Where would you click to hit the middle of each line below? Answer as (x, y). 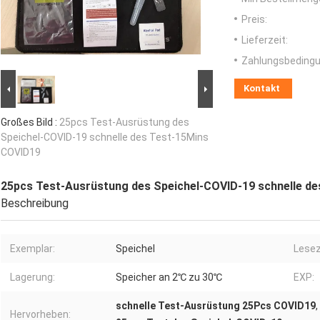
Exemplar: (32, 249)
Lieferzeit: (265, 40)
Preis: (254, 20)
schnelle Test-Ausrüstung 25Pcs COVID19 (216, 306)
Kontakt (262, 89)
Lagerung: (32, 277)
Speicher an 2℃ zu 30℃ (169, 277)
